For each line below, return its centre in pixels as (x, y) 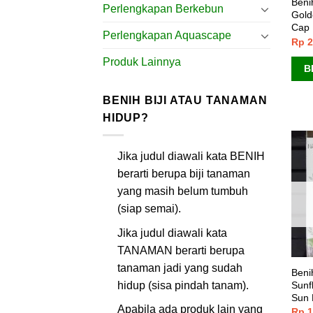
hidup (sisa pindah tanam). (183, 285)
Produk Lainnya (142, 62)
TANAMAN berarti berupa (181, 250)
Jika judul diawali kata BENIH (191, 156)
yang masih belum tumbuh (182, 191)
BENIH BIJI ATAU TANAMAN (185, 101)
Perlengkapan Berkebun (163, 9)
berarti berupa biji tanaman (183, 174)
